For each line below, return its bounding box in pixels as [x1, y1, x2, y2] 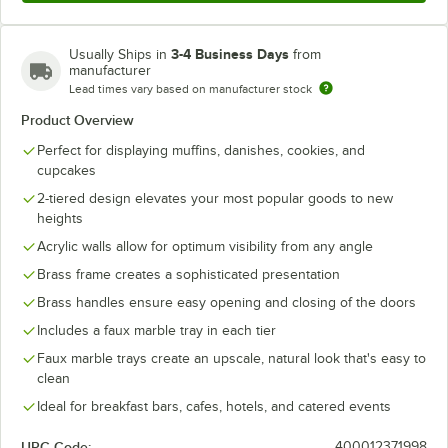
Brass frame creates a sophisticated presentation [37, 266, 340, 282]
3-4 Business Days [171, 45, 289, 62]
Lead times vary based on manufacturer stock [69, 81, 312, 96]
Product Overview [21, 111, 134, 128]
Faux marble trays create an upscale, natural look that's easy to [37, 350, 426, 366]
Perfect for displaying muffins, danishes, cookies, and [37, 142, 365, 158]
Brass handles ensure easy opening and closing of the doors [37, 294, 416, 310]
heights [37, 210, 83, 226]
